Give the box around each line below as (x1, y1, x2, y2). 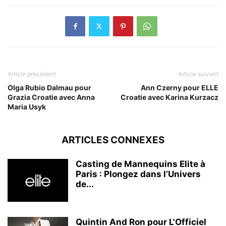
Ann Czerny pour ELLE (141, 83, 218, 92)
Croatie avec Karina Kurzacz (121, 92, 218, 101)
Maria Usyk (8, 102, 46, 111)
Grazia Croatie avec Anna (8, 92, 95, 101)
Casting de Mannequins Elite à (76, 158, 205, 169)
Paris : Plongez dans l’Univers (76, 168, 201, 179)
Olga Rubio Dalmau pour (8, 83, 91, 92)
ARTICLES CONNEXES (62, 134, 164, 146)
